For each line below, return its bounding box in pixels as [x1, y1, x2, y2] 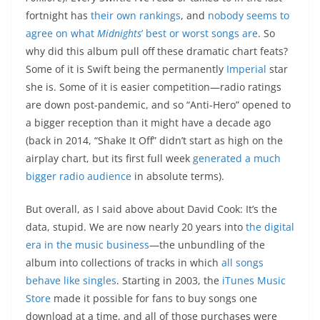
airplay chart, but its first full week [26, 151, 193, 166]
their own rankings [91, 9, 181, 23]
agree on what [26, 26, 97, 41]
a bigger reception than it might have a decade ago [26, 116, 271, 130]
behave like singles [26, 274, 116, 288]
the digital [246, 220, 294, 234]
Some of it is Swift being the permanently [26, 62, 226, 76]
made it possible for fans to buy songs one [51, 291, 257, 306]
